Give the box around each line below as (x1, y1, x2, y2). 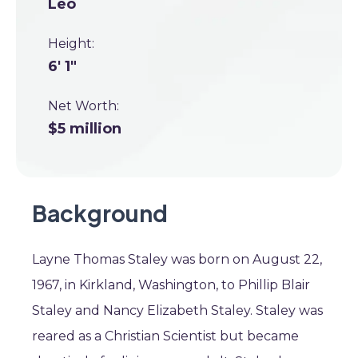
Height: (48, 36, 94, 51)
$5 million (48, 120, 121, 137)
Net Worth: (48, 98, 119, 113)
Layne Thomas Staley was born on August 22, (32, 252, 322, 267)
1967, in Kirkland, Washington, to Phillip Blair (32, 277, 310, 292)
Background (32, 199, 168, 227)
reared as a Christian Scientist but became (32, 328, 299, 344)
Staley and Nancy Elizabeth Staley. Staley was (32, 303, 323, 318)
